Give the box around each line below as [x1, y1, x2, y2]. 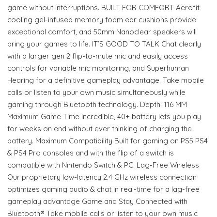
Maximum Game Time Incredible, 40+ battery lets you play [7, 112, 201, 122]
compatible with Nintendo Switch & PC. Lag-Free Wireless [7, 160, 199, 170]
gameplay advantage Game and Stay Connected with [7, 197, 187, 206]
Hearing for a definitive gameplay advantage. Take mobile [7, 76, 204, 85]
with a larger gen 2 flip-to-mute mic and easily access [7, 51, 188, 61]
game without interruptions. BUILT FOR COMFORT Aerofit [7, 3, 200, 13]
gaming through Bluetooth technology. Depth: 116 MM [7, 100, 187, 109]
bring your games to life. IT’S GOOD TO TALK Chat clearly [7, 39, 201, 49]
